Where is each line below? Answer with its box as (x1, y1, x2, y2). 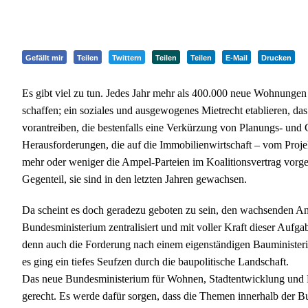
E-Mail (225, 54, 247, 63)
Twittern (112, 54, 142, 63)
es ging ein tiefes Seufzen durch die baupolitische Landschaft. (22, 256, 289, 268)
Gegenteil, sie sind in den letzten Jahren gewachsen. (22, 173, 247, 186)
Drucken (261, 54, 291, 63)
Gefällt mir (25, 54, 63, 63)
